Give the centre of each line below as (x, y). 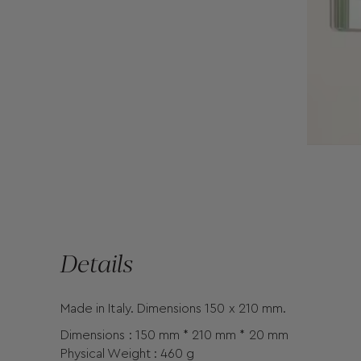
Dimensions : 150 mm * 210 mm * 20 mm (174, 336)
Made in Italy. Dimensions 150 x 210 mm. (173, 309)
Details (97, 263)
